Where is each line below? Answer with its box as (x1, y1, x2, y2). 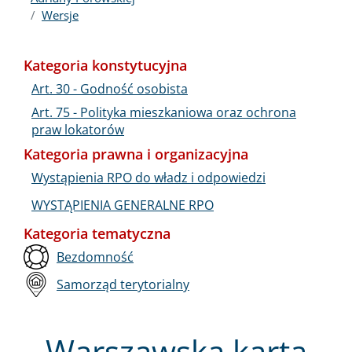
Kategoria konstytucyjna (24, 56, 187, 75)
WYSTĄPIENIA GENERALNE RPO (31, 196, 214, 214)
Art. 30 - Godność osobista (31, 79, 188, 97)
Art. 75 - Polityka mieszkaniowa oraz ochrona (31, 103, 296, 121)
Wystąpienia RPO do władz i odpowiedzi (31, 168, 266, 186)
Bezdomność (57, 247, 134, 266)
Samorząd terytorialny (57, 275, 189, 293)
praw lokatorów (31, 120, 124, 138)
